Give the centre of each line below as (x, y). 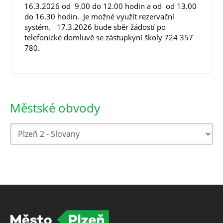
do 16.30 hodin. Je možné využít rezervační (99, 16)
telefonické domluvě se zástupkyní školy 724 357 (109, 37)
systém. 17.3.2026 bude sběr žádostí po (95, 27)
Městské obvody (55, 108)
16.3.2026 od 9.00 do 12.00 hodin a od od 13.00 (111, 6)
